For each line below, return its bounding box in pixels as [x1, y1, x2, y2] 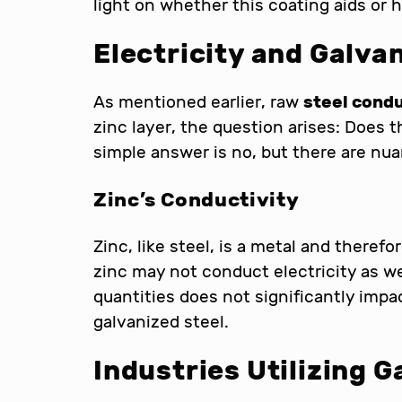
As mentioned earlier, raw [93, 91, 303, 112]
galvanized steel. [93, 310, 229, 332]
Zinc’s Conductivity [93, 187, 300, 212]
